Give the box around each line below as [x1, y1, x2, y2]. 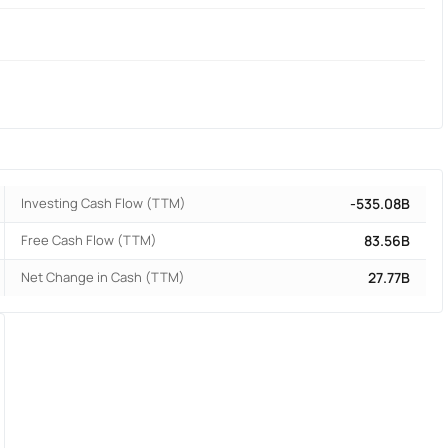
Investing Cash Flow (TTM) [21, 194, 187, 213]
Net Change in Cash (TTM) [21, 268, 186, 287]
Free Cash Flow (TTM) [21, 231, 158, 250]
